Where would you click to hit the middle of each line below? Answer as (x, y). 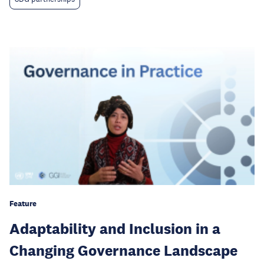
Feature (23, 204)
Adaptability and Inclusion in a (115, 228)
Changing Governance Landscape (123, 250)
